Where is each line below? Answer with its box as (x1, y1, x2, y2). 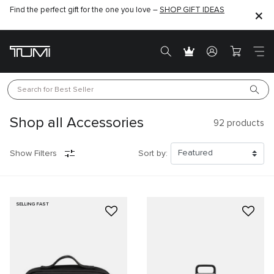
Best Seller (54, 86, 94, 94)
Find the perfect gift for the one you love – (10, 6, 160, 14)
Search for (17, 86, 54, 94)
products (224, 118, 264, 128)
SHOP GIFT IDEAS (160, 6, 224, 14)
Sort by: (138, 149, 168, 158)
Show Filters (10, 149, 57, 158)
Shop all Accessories (10, 116, 144, 130)
